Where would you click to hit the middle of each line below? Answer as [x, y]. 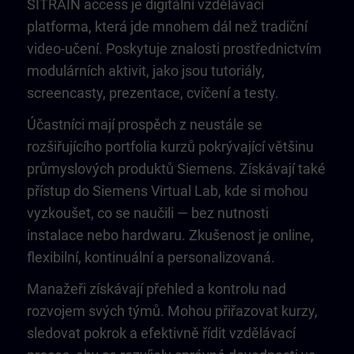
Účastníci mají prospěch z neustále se [145, 124]
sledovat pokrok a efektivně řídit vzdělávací [161, 333]
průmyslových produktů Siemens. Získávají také [176, 169]
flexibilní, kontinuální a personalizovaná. [153, 257]
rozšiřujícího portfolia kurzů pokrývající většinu [170, 147]
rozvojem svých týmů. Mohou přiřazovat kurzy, [172, 311]
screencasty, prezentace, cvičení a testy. [153, 93]
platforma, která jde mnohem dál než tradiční [167, 26]
